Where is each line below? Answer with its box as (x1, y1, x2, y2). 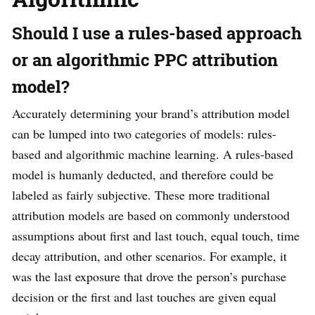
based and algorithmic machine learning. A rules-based (12, 146, 293, 163)
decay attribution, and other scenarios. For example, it (12, 247, 287, 265)
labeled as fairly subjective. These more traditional (12, 186, 270, 204)
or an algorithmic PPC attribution (12, 49, 278, 72)
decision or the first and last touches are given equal (12, 288, 276, 306)
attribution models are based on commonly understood (12, 207, 290, 224)
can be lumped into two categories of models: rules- (12, 125, 276, 143)
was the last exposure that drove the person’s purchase (12, 268, 286, 285)
